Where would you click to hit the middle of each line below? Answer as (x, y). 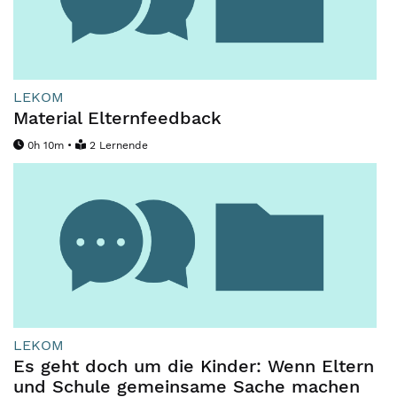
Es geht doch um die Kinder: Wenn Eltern (194, 366)
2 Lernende (119, 145)
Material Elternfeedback (117, 117)
